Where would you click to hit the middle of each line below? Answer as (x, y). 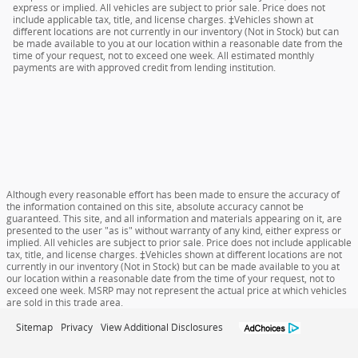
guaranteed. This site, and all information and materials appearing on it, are (174, 219)
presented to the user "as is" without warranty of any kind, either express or (174, 231)
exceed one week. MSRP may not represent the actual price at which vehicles (177, 290)
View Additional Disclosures (162, 327)
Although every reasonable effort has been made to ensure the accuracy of (173, 195)
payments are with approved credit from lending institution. (144, 68)
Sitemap (34, 327)
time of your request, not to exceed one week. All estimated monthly (163, 56)
